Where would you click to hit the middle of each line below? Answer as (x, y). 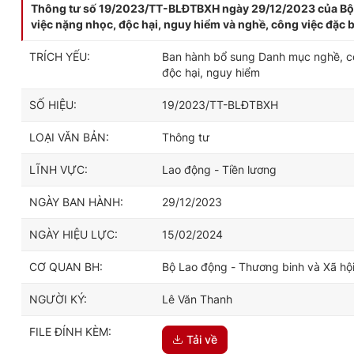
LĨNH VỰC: (58, 169)
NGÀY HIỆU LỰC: (73, 234)
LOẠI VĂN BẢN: (69, 137)
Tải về (202, 340)
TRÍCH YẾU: (60, 56)
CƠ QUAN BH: (66, 267)
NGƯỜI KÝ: (58, 299)
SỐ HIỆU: (53, 105)
